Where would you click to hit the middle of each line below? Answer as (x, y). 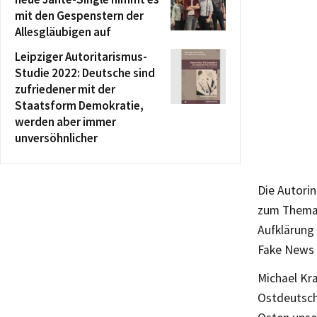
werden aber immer (65, 122)
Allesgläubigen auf (63, 32)
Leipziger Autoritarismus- (81, 57)
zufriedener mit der (65, 89)
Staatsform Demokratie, (79, 105)
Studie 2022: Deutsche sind (85, 73)
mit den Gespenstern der (79, 16)
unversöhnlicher (56, 138)
